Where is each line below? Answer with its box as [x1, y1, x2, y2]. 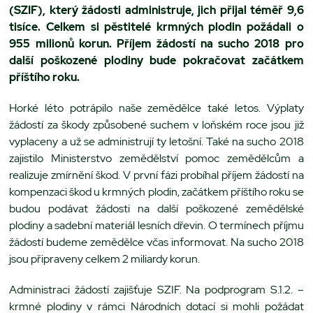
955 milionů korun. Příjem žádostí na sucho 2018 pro [9, 36, 304, 51]
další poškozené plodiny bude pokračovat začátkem [9, 52, 304, 68]
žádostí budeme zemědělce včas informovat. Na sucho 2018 [9, 234, 304, 249]
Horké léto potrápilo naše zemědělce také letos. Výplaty [9, 100, 304, 115]
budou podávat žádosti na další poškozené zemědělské [9, 201, 304, 216]
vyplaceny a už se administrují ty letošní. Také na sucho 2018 [9, 133, 304, 149]
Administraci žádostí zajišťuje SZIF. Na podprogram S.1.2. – [9, 282, 304, 297]
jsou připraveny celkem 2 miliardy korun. [9, 251, 201, 266]
